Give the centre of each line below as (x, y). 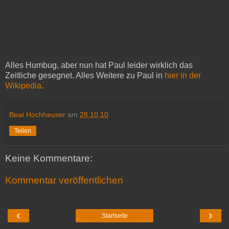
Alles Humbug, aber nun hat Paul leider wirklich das (99, 65)
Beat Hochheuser (37, 114)
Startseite (114, 215)
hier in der (183, 75)
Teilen (23, 131)
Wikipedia (23, 85)
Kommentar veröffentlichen (64, 180)
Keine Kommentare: (49, 158)
